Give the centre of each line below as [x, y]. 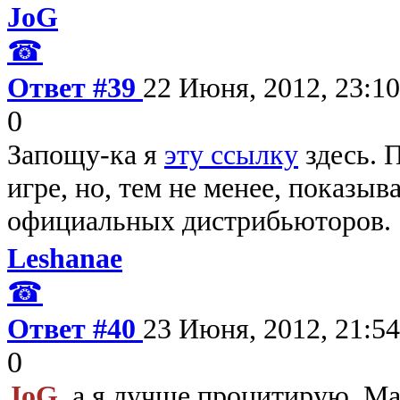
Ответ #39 [75, 87]
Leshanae [65, 258]
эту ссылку [231, 154]
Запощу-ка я [86, 154]
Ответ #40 [75, 328]
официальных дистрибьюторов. [199, 220]
